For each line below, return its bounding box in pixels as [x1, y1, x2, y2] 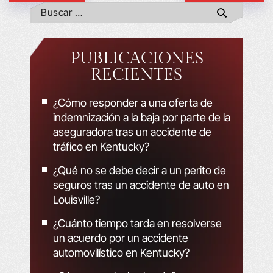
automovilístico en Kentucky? [53, 246, 190, 259]
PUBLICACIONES [69, 48, 204, 68]
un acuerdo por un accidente [53, 231, 188, 244]
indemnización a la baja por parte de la [53, 110, 230, 124]
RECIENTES [91, 65, 182, 85]
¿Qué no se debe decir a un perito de [53, 163, 226, 177]
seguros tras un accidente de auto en [53, 178, 229, 191]
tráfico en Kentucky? [53, 140, 149, 153]
